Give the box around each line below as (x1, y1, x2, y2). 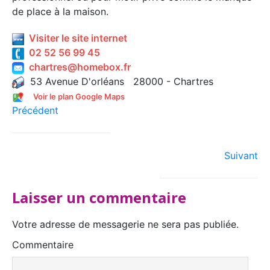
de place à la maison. (12, 5, 108, 17)
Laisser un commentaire (12, 187, 186, 207)
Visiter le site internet (24, 32, 127, 44)
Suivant (224, 149, 258, 162)
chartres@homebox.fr (24, 61, 131, 73)
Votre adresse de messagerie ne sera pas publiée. (12, 218, 239, 230)
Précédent (12, 104, 58, 116)
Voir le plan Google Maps (33, 92, 125, 101)
